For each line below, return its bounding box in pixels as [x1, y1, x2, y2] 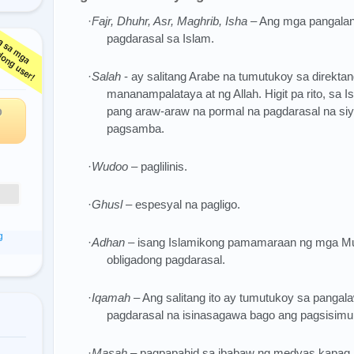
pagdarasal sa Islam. [107, 32, 214, 45]
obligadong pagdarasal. [107, 253, 225, 266]
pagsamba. [107, 122, 164, 135]
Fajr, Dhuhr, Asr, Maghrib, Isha [92, 14, 247, 28]
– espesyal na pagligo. [122, 198, 240, 211]
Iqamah [92, 291, 130, 304]
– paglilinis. [128, 160, 187, 173]
